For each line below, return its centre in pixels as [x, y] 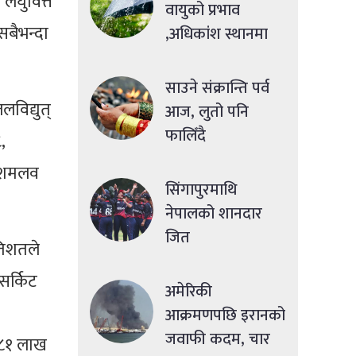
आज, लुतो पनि [207, 112]
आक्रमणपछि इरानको [225, 315]
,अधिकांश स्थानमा [217, 34]
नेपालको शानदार [214, 213]
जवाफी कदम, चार [218, 339]
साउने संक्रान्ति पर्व [217, 88]
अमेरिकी [189, 291]
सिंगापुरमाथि [201, 190]
